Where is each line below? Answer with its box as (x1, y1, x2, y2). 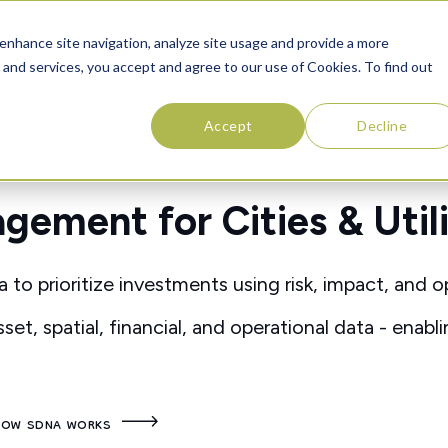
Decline (357, 116, 408, 134)
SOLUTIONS (6, 26, 80, 55)
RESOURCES (251, 26, 326, 55)
